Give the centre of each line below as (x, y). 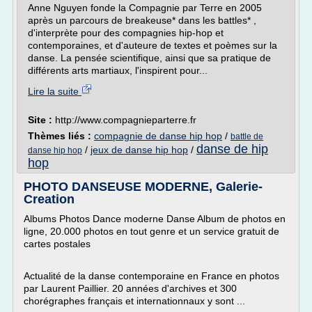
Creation (49, 199)
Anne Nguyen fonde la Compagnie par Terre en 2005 (145, 8)
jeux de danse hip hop (139, 150)
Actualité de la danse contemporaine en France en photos (151, 276)
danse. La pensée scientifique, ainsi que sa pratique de (149, 58)
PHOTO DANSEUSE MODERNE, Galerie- (143, 187)
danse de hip (232, 149)
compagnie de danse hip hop (158, 136)
